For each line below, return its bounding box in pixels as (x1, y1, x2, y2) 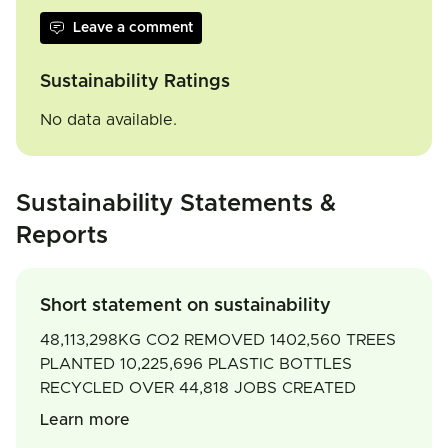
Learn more (40, 412, 130, 428)
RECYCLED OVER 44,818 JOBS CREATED (40, 380, 356, 396)
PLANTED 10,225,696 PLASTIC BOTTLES (40, 356, 352, 372)
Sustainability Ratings (40, 73, 230, 91)
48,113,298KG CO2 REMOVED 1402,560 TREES (40, 332, 396, 348)
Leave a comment (73, 21, 193, 35)
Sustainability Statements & (16, 192, 336, 216)
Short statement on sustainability (40, 297, 331, 315)
